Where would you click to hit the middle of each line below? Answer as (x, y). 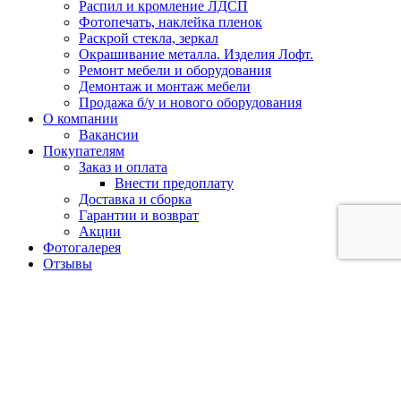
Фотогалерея (82, 248)
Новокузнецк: (51, 327)
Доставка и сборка (135, 200)
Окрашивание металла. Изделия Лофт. (196, 55)
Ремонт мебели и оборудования (175, 71)
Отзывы (68, 264)
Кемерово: (41, 311)
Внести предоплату (174, 183)
